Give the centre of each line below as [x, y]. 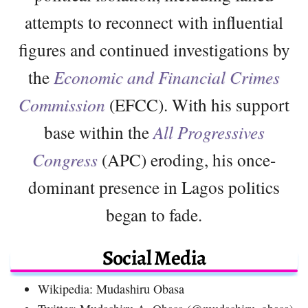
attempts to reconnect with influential [154, 22]
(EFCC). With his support [197, 104]
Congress [65, 159]
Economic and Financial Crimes [167, 77]
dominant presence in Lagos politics [154, 187]
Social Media [154, 257]
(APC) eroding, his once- [187, 159]
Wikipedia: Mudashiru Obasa [111, 288]
